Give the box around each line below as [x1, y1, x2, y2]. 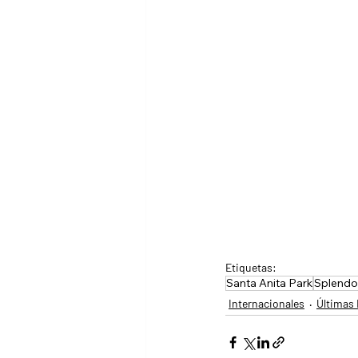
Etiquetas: [225, 261, 276, 275]
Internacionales [229, 296, 304, 311]
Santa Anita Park [226, 276, 312, 291]
